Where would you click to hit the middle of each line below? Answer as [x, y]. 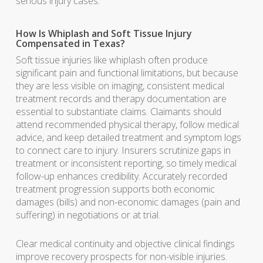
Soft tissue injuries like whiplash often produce [112, 60]
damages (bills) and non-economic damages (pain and [128, 202]
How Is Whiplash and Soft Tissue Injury [104, 33]
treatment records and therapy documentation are [121, 99]
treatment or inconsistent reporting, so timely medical [126, 163]
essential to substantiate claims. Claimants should [118, 112]
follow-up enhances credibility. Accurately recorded [121, 176]
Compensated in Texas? [70, 43]
